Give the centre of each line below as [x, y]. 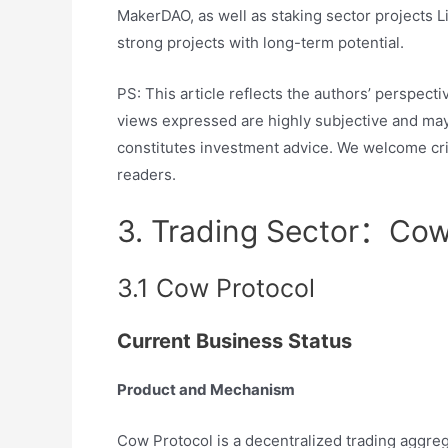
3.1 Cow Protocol [216, 288]
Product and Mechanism [206, 389]
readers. [146, 174]
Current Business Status [234, 341]
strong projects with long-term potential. [260, 42]
